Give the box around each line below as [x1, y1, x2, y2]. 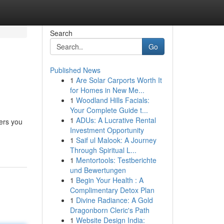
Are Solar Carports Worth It [75, 75, 162, 85]
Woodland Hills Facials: [75, 95, 149, 105]
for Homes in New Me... [69, 85, 144, 95]
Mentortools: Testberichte [75, 155, 156, 165]
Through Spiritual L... [69, 145, 136, 155]
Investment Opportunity [69, 125, 144, 135]
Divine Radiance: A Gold [75, 195, 153, 205]
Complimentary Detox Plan [69, 185, 154, 195]
